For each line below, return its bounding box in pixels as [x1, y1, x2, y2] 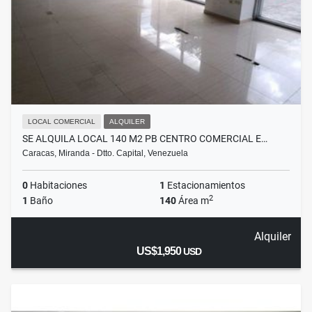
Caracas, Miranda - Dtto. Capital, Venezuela [22, 148, 188, 159]
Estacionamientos [165, 180, 245, 192]
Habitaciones [28, 180, 87, 192]
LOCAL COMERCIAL [28, 118, 95, 126]
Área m [176, 195, 209, 207]
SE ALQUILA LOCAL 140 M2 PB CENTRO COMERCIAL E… [22, 133, 267, 145]
